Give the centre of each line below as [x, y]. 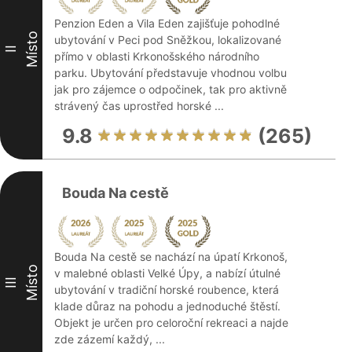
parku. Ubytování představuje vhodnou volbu [170, 73]
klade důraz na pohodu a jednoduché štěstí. [167, 306]
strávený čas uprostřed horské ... [139, 106]
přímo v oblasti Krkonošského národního [157, 56]
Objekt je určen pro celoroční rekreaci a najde [171, 323]
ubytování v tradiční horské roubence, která [167, 290]
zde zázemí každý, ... [110, 339]
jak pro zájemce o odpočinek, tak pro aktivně [170, 89]
